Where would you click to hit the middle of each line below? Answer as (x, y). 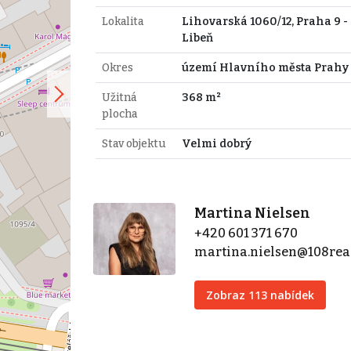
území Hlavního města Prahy (265, 67)
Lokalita (122, 21)
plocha (119, 114)
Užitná (119, 97)
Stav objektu (133, 143)
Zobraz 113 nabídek (261, 295)
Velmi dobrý (216, 143)
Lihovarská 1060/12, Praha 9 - (264, 21)
